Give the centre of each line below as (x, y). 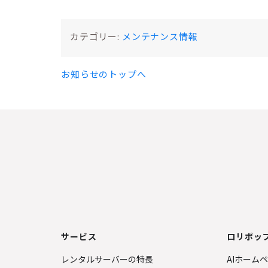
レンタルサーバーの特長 (107, 259)
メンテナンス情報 (160, 36)
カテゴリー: (96, 36)
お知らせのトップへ (104, 74)
